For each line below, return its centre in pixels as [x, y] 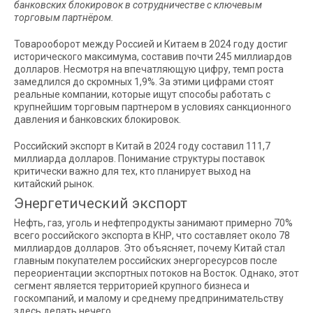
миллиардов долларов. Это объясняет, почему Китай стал [150, 248]
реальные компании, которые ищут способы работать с [142, 94]
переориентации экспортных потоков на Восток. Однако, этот [156, 273]
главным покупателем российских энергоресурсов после [146, 260]
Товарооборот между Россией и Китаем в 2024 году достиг [151, 44]
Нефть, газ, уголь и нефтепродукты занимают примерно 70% [153, 223]
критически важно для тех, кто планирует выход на [132, 171]
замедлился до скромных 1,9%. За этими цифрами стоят [144, 81]
